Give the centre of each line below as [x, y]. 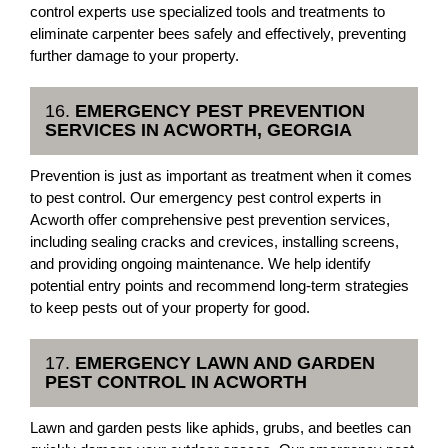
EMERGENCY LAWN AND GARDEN [225, 363]
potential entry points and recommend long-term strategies [219, 285]
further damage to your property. [134, 55]
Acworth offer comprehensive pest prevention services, [210, 219]
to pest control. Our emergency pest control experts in [205, 197]
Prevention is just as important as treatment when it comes [221, 175]
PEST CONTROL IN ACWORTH [176, 382]
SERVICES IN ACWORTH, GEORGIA [198, 130]
